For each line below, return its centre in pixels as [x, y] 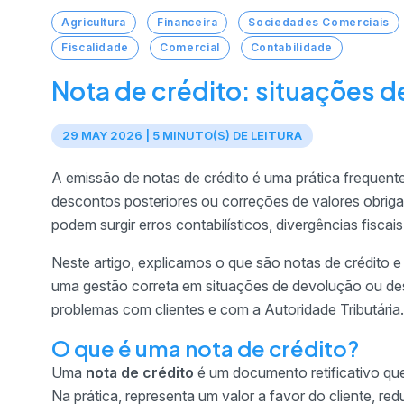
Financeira [188, 22]
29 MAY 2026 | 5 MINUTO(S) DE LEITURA [182, 135]
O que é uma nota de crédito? [205, 348]
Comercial [190, 47]
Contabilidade [292, 47]
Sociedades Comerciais [319, 22]
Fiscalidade [96, 47]
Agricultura [94, 22]
